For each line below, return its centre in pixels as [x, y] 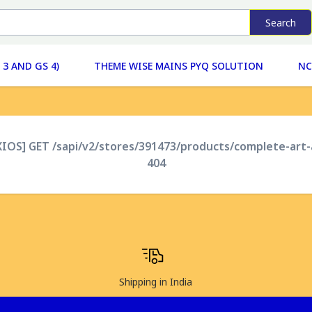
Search [281, 22]
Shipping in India [156, 282]
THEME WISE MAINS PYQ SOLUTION [179, 65]
